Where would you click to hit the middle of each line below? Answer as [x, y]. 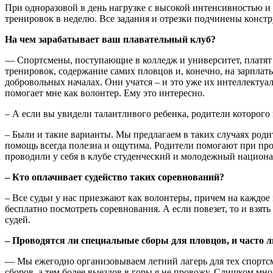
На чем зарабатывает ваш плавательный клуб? [110, 39]
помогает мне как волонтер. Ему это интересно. [105, 93]
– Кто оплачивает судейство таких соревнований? [115, 177]
